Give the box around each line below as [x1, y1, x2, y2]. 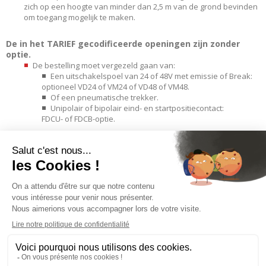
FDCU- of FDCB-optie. [42, 113, 115, 124]
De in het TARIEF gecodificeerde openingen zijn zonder [6, 37, 240, 49]
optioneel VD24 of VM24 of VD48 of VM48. [42, 81, 189, 92]
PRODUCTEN [12, 146, 75, 160]
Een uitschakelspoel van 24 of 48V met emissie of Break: [50, 70, 252, 81]
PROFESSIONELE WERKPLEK [12, 196, 150, 210]
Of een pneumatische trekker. [50, 91, 159, 103]
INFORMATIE [12, 171, 77, 185]
